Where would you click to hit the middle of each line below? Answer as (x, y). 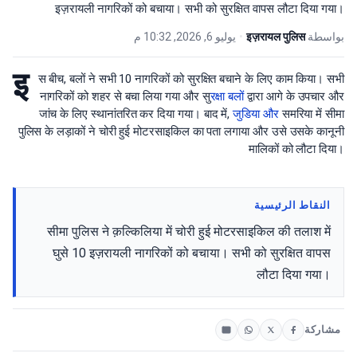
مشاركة (323, 329)
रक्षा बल (227, 96)
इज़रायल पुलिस (276, 37)
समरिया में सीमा (311, 114)
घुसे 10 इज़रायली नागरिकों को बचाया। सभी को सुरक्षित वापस (192, 253)
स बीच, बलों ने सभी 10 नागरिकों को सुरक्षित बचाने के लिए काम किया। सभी (191, 79)
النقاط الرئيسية (292, 205)
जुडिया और (256, 114)
